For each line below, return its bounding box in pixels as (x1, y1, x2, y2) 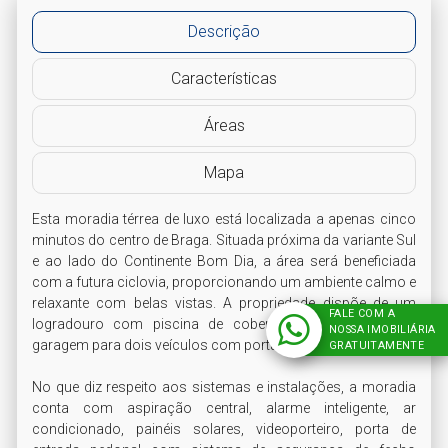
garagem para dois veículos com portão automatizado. (32, 336, 382, 353)
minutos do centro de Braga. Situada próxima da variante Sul (32, 231, 416, 248)
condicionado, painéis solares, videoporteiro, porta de (32, 420, 416, 437)
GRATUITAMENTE (329, 338, 425, 352)
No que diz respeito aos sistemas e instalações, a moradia (32, 378, 416, 395)
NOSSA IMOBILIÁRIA (329, 322, 436, 336)
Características (171, 68, 277, 88)
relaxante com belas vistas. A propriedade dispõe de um (32, 294, 416, 311)
